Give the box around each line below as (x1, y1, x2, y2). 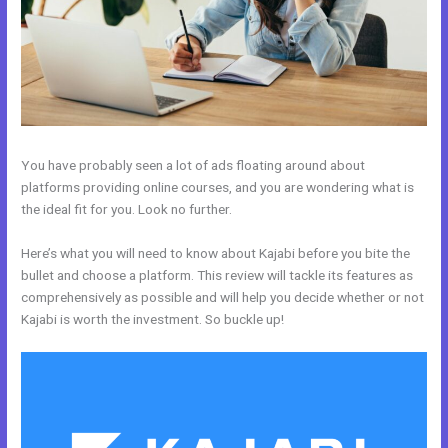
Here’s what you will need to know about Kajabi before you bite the (21, 244, 411, 261)
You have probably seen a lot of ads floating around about (21, 156, 366, 173)
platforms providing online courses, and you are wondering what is (21, 178, 415, 195)
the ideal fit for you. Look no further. (21, 200, 233, 217)
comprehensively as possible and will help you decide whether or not (21, 288, 425, 305)
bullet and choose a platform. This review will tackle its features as (21, 266, 414, 283)
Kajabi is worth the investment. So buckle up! (21, 310, 285, 327)
